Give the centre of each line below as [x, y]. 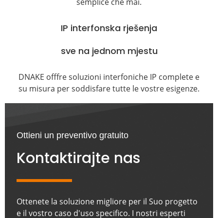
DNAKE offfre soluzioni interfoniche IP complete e [109, 77]
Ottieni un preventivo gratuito [73, 135]
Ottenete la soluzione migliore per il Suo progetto [107, 201]
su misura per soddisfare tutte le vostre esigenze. [109, 89]
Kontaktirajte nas [78, 158]
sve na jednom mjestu [109, 51]
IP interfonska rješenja [109, 28]
